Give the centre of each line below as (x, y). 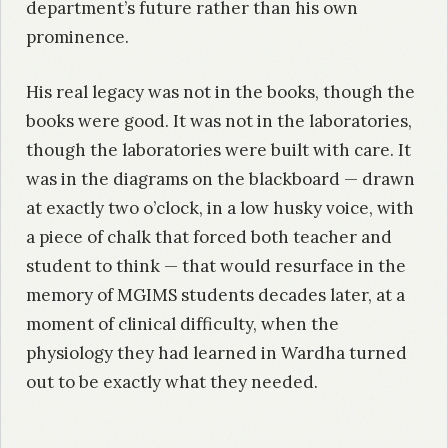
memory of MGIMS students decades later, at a (215, 294)
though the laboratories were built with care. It (218, 149)
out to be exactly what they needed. (172, 381)
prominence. (77, 37)
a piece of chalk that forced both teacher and (209, 236)
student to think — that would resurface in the (216, 265)
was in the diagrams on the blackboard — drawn (220, 178)
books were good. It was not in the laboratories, (219, 120)
